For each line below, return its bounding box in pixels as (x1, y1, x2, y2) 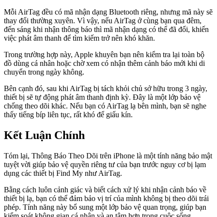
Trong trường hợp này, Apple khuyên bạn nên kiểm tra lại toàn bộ (4, 50, 204, 59)
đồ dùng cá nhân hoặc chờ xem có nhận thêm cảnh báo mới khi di (4, 59, 205, 67)
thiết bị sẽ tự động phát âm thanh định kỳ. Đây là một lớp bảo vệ (4, 93, 201, 101)
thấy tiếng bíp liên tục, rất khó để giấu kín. (4, 110, 133, 119)
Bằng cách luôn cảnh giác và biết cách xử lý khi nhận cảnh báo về (4, 185, 206, 194)
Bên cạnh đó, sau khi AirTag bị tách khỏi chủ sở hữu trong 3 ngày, (4, 84, 207, 93)
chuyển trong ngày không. (4, 67, 84, 76)
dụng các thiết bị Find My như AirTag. (4, 169, 122, 177)
